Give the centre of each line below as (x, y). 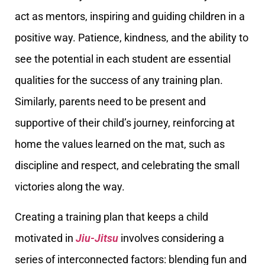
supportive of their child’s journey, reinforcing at (125, 123)
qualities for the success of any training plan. (119, 80)
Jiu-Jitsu (97, 238)
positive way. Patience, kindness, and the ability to (132, 38)
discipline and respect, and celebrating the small (127, 166)
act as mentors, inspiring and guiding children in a (130, 17)
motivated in (45, 238)
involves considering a (171, 238)
